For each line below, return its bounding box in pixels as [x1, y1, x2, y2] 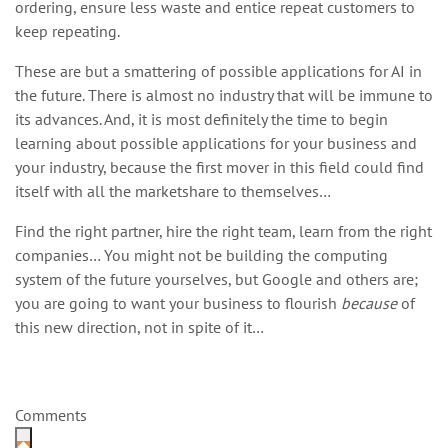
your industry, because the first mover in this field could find [15, 156, 424, 177]
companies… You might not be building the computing [15, 244, 388, 265]
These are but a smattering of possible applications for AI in [15, 60, 422, 81]
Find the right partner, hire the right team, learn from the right [15, 220, 432, 241]
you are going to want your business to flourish [15, 292, 341, 313]
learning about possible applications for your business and [15, 132, 417, 153]
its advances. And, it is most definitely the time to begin [15, 108, 388, 129]
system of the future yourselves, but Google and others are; [15, 268, 418, 289]
